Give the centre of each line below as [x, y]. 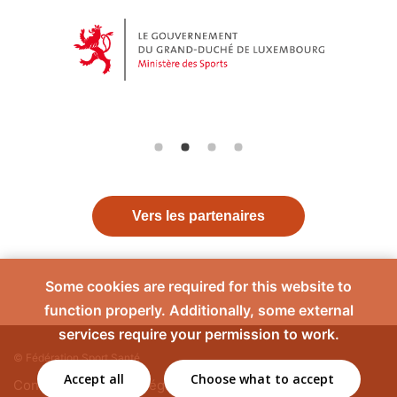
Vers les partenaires [198, 216]
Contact [38, 385]
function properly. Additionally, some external [198, 310]
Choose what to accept [262, 379]
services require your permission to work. [198, 334]
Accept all [93, 379]
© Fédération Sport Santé [77, 358]
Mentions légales [137, 385]
